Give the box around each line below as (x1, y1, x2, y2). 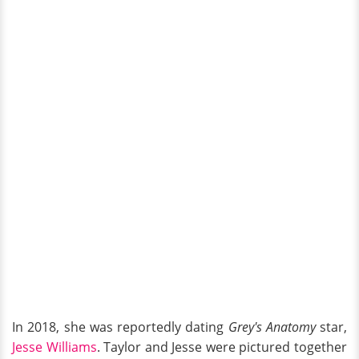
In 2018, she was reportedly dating (12, 317, 228, 336)
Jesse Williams (12, 337, 97, 356)
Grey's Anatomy (228, 317, 320, 336)
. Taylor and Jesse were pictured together (96, 337, 348, 356)
